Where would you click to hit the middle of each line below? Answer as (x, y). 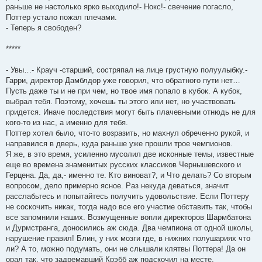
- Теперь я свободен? (44, 27)
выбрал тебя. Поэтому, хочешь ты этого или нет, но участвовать (121, 101)
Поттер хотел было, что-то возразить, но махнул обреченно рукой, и (127, 133)
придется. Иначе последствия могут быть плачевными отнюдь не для (131, 112)
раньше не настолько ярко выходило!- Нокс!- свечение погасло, (120, 6)
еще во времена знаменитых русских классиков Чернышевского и (123, 164)
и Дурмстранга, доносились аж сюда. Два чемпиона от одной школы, (130, 227)
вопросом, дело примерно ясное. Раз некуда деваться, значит (117, 185)
